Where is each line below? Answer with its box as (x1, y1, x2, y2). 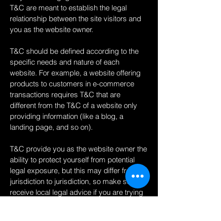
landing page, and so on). (10, 122, 103, 132)
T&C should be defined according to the (10, 46, 139, 56)
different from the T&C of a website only (10, 101, 137, 110)
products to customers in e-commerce (10, 79, 134, 88)
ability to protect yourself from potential (10, 155, 135, 164)
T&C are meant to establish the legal (10, 3, 127, 12)
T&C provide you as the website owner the (10, 144, 147, 153)
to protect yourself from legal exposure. (10, 198, 137, 208)
